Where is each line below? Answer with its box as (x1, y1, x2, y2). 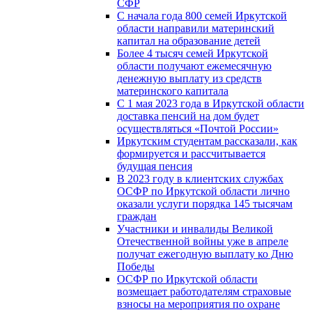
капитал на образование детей (117, 34, 260, 47)
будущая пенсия (117, 159, 192, 172)
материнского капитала (117, 84, 228, 97)
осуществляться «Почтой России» (117, 122, 279, 134)
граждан (117, 210, 157, 222)
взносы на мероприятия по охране (117, 297, 280, 310)
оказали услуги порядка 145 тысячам (117, 197, 292, 210)
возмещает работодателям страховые (117, 285, 291, 297)
